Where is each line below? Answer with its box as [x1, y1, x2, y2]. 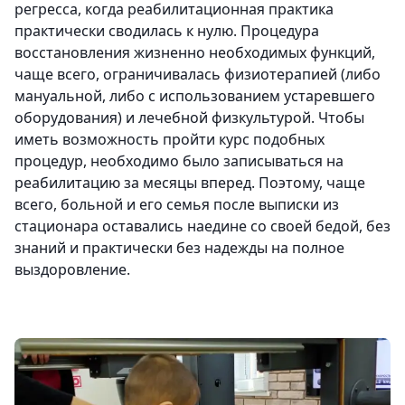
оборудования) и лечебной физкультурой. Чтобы [14, 108, 364, 127]
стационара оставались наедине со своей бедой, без [14, 216, 391, 236]
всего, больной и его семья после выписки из [14, 194, 339, 214]
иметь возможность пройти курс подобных [14, 129, 325, 149]
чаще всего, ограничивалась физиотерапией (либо [14, 64, 381, 84]
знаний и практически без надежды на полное [14, 238, 344, 258]
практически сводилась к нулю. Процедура [14, 21, 319, 41]
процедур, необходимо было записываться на [14, 151, 344, 171]
